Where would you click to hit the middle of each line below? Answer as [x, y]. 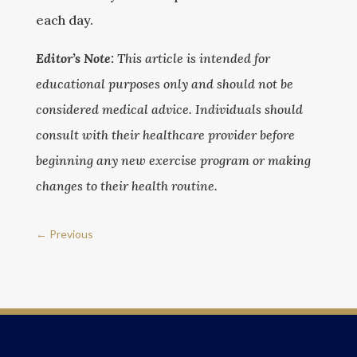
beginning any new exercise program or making [173, 160]
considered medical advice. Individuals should [169, 109]
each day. [64, 20]
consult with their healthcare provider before [165, 135]
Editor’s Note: [75, 58]
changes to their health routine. [126, 186]
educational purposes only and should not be [164, 84]
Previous [71, 234]
